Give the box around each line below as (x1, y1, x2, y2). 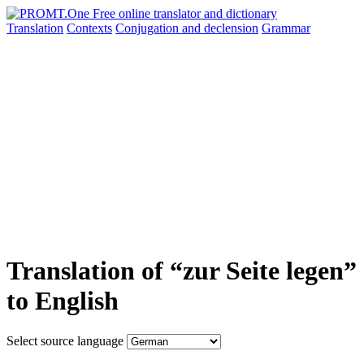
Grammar (262, 21, 310, 35)
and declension (182, 21, 258, 35)
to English (6, 286, 119, 316)
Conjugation (115, 21, 182, 35)
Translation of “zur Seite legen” (6, 256, 357, 286)
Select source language (6, 333, 123, 348)
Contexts (67, 21, 112, 35)
